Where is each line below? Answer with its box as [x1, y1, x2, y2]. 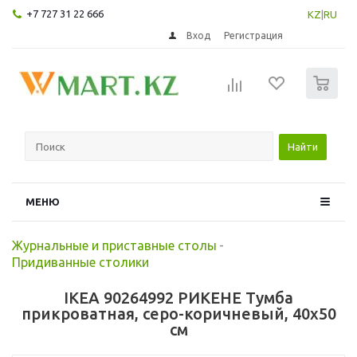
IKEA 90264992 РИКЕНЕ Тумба [64, 288, 293, 307]
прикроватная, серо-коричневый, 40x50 [21, 304, 336, 323]
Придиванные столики [12, 254, 149, 269]
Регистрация [224, 29, 284, 41]
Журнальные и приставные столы [12, 237, 217, 253]
